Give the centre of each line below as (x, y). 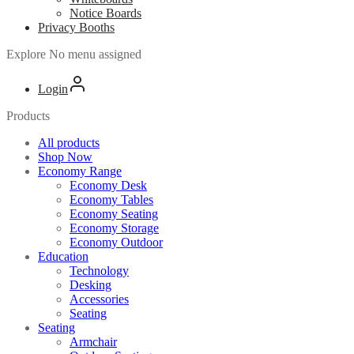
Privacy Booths (76, 27)
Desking (90, 284)
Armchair (93, 341)
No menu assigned (94, 54)
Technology (99, 270)
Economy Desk (108, 185)
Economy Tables (111, 199)
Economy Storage (114, 228)
